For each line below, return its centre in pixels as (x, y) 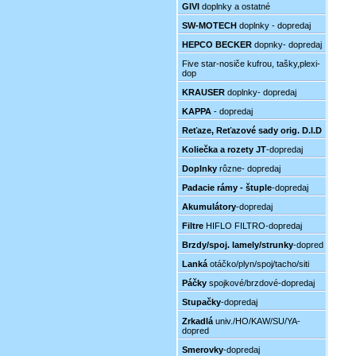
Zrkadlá (197, 321)
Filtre (193, 226)
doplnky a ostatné (235, 6)
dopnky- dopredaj (287, 44)
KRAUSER (203, 92)
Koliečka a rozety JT (224, 149)
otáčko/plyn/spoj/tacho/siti (258, 264)
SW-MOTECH (209, 25)
